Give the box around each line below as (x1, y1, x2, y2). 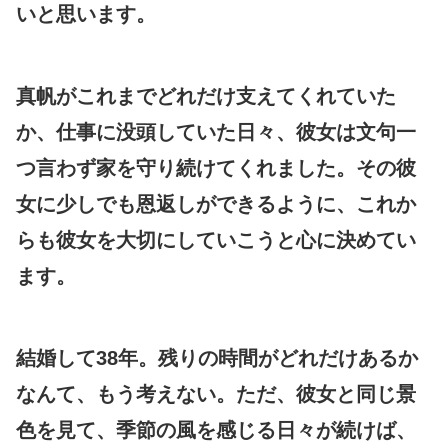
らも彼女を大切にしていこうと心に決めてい (16, 228, 416, 251)
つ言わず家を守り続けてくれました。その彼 (16, 156, 416, 179)
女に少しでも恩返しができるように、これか (16, 192, 416, 215)
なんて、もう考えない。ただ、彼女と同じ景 (16, 382, 416, 405)
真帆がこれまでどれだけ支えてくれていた (16, 84, 396, 107)
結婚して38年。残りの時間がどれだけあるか (16, 346, 418, 369)
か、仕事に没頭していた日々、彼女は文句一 (16, 120, 416, 143)
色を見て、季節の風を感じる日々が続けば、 (16, 418, 416, 441)
